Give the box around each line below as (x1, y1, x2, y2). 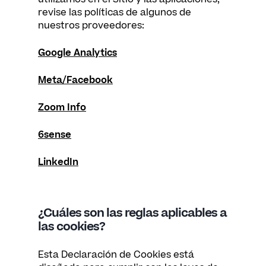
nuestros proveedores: (38, 19, 144, 32)
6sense (38, 128, 71, 141)
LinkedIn (38, 156, 78, 169)
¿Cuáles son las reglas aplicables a (38, 205, 227, 221)
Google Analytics (38, 46, 117, 59)
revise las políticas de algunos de (38, 6, 191, 19)
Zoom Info (38, 101, 86, 114)
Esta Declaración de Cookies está (38, 248, 194, 261)
